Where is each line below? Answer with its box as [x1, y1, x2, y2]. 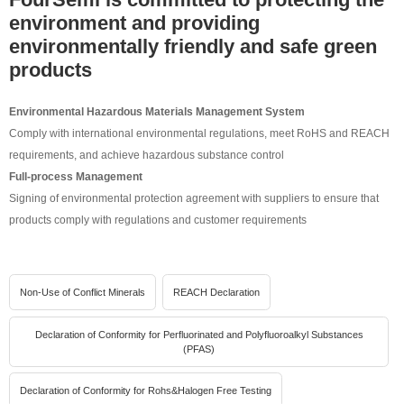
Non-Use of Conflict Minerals [20, 286, 146, 298]
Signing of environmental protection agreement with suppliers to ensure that [9, 191, 380, 205]
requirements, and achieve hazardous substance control [9, 148, 285, 161]
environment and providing [9, 11, 261, 34]
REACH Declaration [173, 286, 261, 298]
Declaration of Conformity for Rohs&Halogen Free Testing [20, 385, 272, 397]
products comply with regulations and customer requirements [9, 213, 308, 226]
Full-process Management [9, 170, 143, 183]
